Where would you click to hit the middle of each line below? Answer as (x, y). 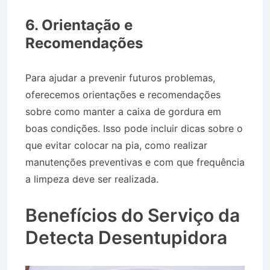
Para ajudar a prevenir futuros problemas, (120, 77)
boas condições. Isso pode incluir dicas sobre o (134, 128)
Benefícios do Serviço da (133, 215)
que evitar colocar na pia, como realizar (116, 145)
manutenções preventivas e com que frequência (135, 162)
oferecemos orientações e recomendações (123, 94)
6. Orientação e (79, 25)
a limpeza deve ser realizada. (93, 179)
